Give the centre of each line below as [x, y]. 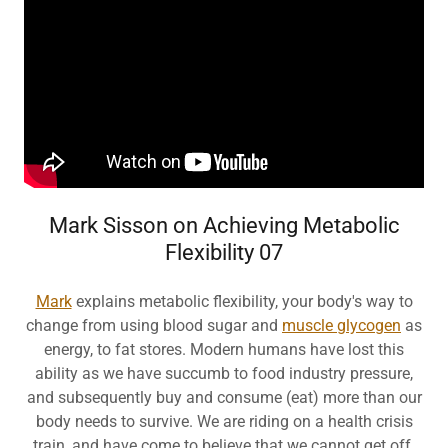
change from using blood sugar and [154, 325]
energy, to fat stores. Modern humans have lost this [224, 349]
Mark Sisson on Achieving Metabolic [224, 225]
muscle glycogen [341, 325]
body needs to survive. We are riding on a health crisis [224, 421]
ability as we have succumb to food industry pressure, [224, 373]
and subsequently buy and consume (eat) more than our [224, 397]
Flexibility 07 [224, 252]
